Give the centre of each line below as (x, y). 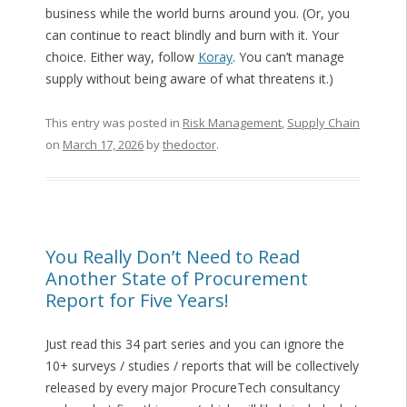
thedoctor (189, 145)
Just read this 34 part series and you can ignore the (194, 344)
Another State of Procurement (176, 279)
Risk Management (232, 123)
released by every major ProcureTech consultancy (192, 388)
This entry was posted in (114, 123)
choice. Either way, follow (121, 57)
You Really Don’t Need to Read (172, 257)
